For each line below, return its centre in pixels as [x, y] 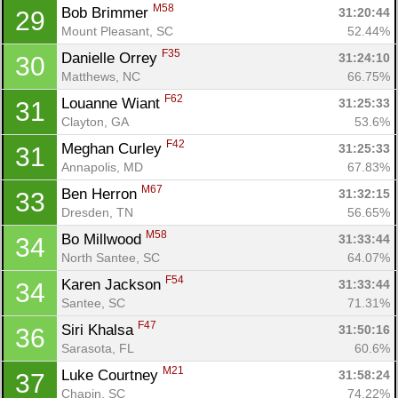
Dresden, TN [97, 212]
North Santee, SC [111, 257]
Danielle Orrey [111, 58]
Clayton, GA [95, 121]
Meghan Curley [114, 148]
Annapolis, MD [102, 167]
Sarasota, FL [98, 348]
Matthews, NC [101, 76]
